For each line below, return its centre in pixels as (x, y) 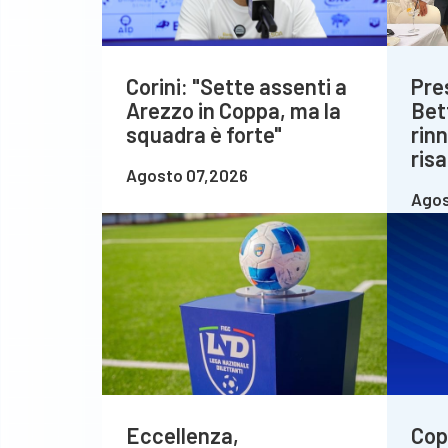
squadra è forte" (204, 134)
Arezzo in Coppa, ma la (233, 110)
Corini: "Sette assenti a (236, 86)
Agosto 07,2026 (187, 175)
